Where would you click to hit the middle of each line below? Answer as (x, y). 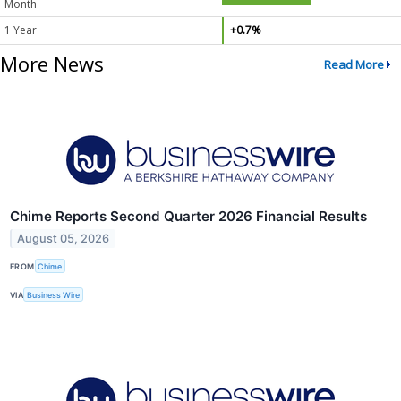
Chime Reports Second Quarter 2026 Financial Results (188, 217)
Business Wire (54, 294)
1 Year (21, 30)
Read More (354, 64)
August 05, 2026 (64, 238)
